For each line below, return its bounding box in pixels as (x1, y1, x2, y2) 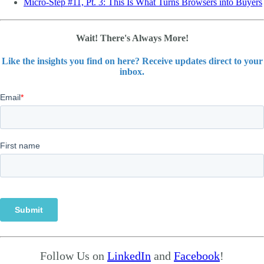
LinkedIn (107, 249, 151, 263)
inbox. (120, 67, 144, 77)
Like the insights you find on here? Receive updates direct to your (1, 56, 263, 67)
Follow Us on (40, 249, 107, 263)
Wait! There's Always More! (75, 33, 189, 44)
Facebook (174, 249, 220, 263)
